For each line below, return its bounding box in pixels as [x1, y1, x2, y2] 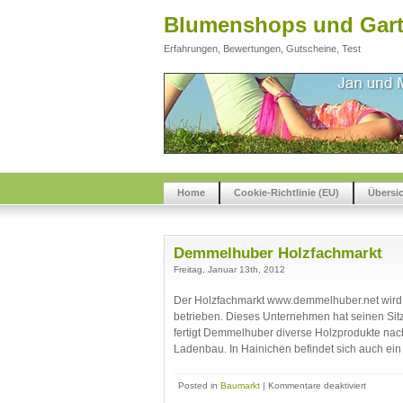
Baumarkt [220, 381, 260, 390]
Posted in [178, 381, 220, 390]
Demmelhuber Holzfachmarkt [174, 245, 382, 262]
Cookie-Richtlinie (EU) [234, 187, 339, 198]
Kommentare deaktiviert [268, 381, 366, 390]
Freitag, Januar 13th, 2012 [174, 264, 285, 274]
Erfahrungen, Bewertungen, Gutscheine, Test [164, 43, 361, 54]
